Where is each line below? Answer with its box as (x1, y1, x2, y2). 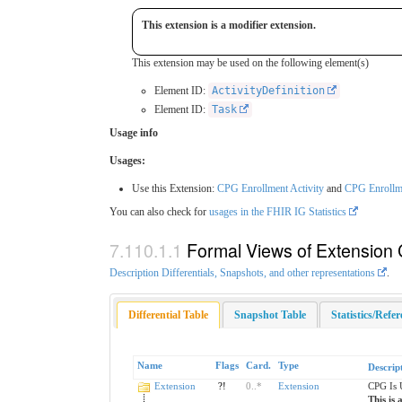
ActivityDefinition (212, 84, 325, 98)
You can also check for (109, 205, 209, 219)
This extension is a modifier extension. (142, 19, 316, 32)
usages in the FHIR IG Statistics (209, 205, 346, 219)
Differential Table (128, 308, 209, 321)
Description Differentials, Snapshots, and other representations (109, 266, 375, 279)
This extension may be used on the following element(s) (132, 57, 369, 70)
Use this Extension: (132, 182, 217, 196)
